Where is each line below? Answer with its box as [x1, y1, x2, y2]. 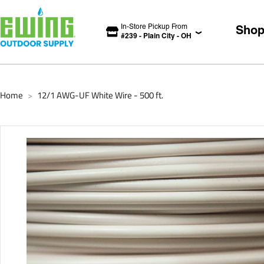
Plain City [143, 33, 175, 40]
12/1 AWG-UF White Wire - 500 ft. [37, 88, 163, 102]
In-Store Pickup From [121, 24, 187, 31]
